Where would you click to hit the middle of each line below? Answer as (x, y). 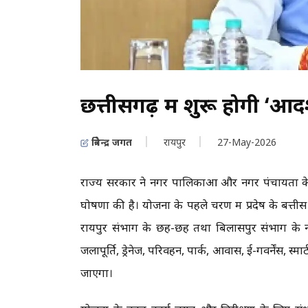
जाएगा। (98, 272)
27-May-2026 (247, 142)
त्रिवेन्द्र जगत (110, 142)
